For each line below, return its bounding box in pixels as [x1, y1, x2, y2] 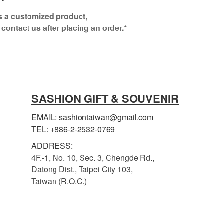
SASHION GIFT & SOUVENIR [31, 90, 179, 106]
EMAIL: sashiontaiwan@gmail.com [31, 111, 153, 123]
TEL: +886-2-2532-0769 [31, 123, 115, 135]
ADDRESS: [31, 140, 73, 151]
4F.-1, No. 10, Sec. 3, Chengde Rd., [31, 152, 154, 163]
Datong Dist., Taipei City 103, [31, 164, 133, 175]
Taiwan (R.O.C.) [31, 175, 87, 187]
